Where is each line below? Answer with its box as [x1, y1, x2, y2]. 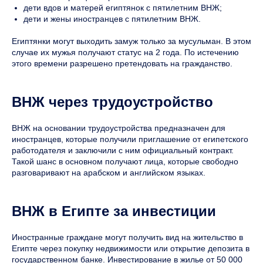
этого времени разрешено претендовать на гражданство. [12, 58, 232, 68]
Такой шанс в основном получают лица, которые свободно [12, 156, 238, 166]
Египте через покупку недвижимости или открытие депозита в [12, 243, 249, 253]
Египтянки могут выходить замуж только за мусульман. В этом [12, 36, 251, 46]
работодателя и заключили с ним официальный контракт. [12, 145, 234, 155]
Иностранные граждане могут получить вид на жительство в [12, 232, 243, 242]
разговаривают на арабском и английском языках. [12, 167, 205, 177]
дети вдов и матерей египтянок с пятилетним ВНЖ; [23, 2, 222, 12]
